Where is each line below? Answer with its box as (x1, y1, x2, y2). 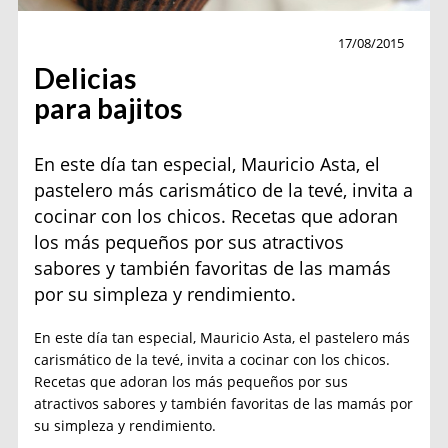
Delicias (34, 61, 137, 96)
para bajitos (34, 91, 183, 126)
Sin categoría (39, 32, 141, 55)
